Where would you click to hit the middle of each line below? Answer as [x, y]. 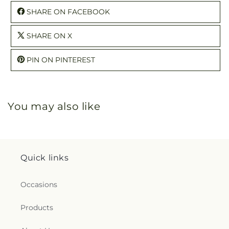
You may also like [54, 106]
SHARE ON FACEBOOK [68, 12]
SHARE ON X [49, 36]
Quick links [45, 158]
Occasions [39, 185]
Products [37, 208]
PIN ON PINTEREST [61, 60]
